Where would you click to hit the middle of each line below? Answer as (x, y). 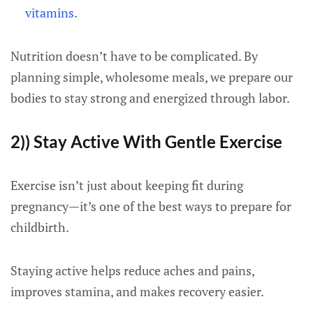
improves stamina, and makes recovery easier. (137, 291)
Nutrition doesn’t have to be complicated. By (134, 56)
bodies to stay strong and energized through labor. (150, 98)
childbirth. (40, 227)
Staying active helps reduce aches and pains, (132, 270)
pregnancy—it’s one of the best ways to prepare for (151, 206)
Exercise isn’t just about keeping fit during (127, 185)
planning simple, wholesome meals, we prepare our (152, 77)
